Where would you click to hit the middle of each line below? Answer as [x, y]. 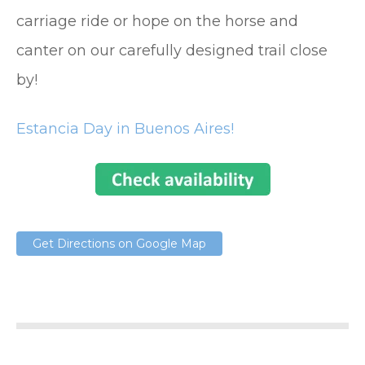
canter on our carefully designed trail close [172, 51]
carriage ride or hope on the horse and [157, 22]
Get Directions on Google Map [119, 244]
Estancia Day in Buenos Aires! [125, 129]
